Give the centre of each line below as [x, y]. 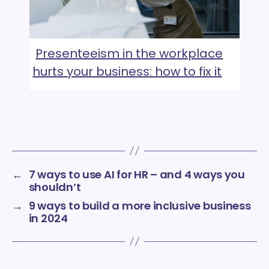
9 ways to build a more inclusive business [140, 205]
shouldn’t [55, 187]
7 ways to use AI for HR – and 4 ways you [137, 174]
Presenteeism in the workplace [129, 53]
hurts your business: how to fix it [127, 71]
